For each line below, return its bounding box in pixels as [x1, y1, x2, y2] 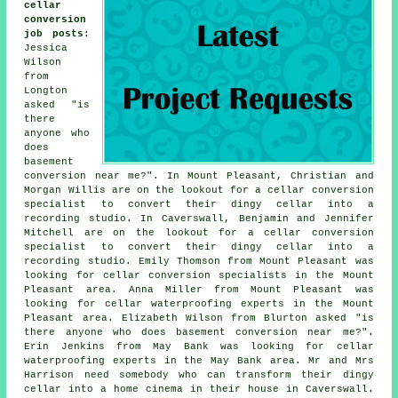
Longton [24, 85, 68, 97]
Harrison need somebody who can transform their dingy [24, 370, 374, 381]
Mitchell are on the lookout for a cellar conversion [24, 227, 374, 239]
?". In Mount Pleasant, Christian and [139, 171, 374, 182]
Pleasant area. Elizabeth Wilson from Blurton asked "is [24, 313, 374, 324]
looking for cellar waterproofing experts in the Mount [24, 298, 374, 310]
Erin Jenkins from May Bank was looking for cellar [24, 341, 374, 353]
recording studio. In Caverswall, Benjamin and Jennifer [24, 213, 374, 225]
